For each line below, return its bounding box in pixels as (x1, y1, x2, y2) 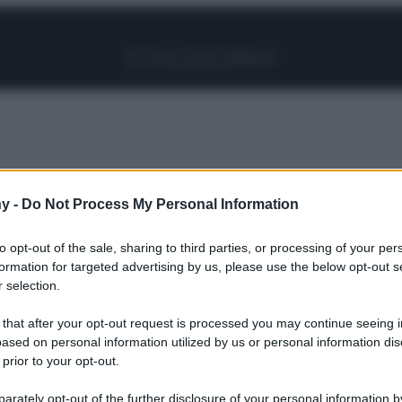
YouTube (200, 4, 284, 29)
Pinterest (179, 4, 263, 29)
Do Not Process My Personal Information (22, 197, 299, 213)
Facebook (135, 4, 229, 29)
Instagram (157, 4, 252, 29)
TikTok (222, 4, 283, 29)
